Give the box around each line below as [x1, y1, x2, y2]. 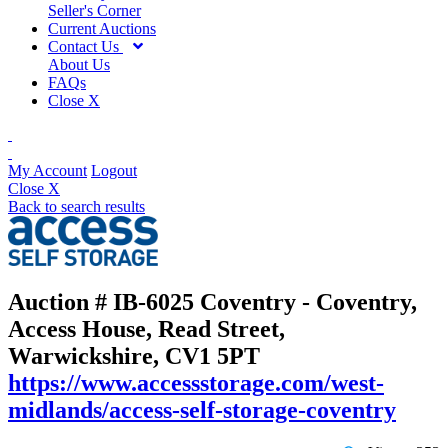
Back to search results [8, 197, 145, 215]
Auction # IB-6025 [8, 289, 200, 316]
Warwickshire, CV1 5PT [8, 343, 260, 370]
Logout [91, 161, 137, 179]
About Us [48, 55, 110, 73]
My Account [8, 161, 87, 179]
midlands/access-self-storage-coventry [8, 397, 396, 424]
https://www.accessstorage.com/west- [8, 370, 384, 397]
